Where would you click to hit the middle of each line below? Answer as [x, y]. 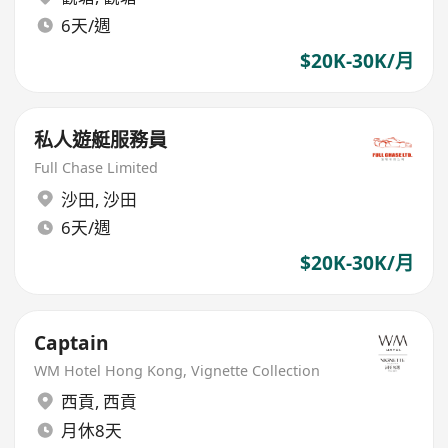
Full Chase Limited [96, 168]
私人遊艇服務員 [101, 140]
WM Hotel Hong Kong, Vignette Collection [177, 370]
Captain [72, 342]
